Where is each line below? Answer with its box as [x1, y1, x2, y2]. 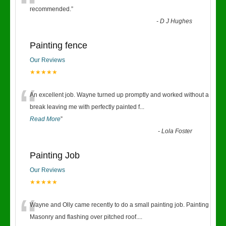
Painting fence [30, 40, 87, 50]
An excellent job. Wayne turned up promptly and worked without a [30, 91, 209, 98]
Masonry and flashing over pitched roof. [30, 213, 138, 220]
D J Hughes [160, 18, 193, 25]
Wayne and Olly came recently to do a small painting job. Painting [30, 201, 209, 208]
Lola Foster [161, 128, 193, 135]
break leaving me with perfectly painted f [30, 103, 140, 110]
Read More [30, 116, 61, 123]
